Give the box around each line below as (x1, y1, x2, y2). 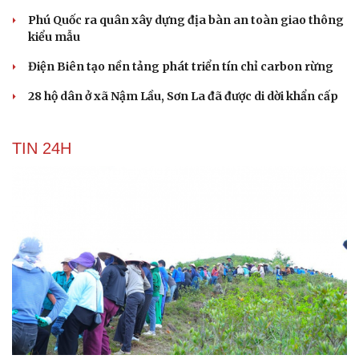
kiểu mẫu (28, 30, 80, 45)
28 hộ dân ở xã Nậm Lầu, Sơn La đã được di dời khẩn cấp (28, 89, 338, 104)
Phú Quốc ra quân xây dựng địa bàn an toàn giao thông (28, 13, 344, 28)
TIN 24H (12, 139, 71, 158)
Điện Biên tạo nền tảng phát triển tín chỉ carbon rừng (28, 59, 333, 75)
